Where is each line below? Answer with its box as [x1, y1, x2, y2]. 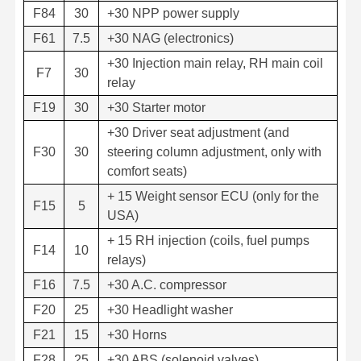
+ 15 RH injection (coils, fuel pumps [107, 233, 309, 247]
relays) [107, 252, 146, 267]
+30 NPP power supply [107, 6, 239, 20]
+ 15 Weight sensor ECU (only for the [107, 189, 319, 203]
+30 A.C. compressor [107, 277, 226, 292]
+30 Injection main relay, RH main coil [107, 56, 323, 70]
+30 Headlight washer [107, 302, 233, 317]
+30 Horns [107, 327, 167, 342]
